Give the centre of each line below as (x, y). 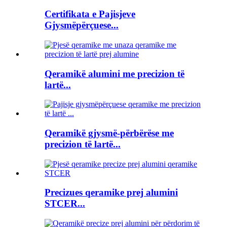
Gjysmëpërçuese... (82, 25)
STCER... (65, 204)
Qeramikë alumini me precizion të (115, 73)
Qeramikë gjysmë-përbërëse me (109, 133)
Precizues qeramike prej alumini (111, 193)
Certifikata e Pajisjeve (90, 14)
